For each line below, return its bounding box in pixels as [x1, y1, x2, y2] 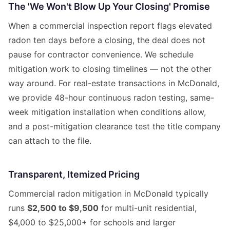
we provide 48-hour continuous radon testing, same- [8, 92, 214, 103]
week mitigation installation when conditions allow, [8, 107, 206, 118]
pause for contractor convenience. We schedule [8, 49, 194, 60]
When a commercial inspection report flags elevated [8, 21, 212, 31]
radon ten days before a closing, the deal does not [8, 35, 205, 46]
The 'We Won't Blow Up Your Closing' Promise [8, 1, 210, 12]
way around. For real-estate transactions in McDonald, [8, 78, 219, 89]
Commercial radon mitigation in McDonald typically [8, 188, 208, 199]
